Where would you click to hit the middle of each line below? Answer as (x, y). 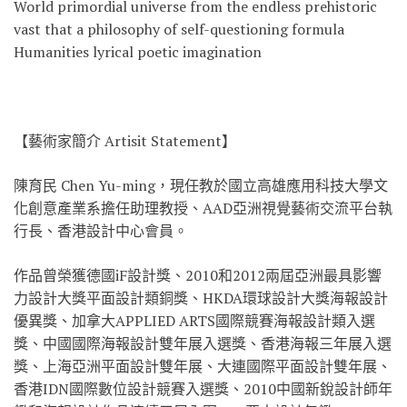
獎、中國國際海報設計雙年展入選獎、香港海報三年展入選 (203, 343)
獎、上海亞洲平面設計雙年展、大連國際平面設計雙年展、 (203, 366)
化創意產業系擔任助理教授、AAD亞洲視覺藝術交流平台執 (203, 208)
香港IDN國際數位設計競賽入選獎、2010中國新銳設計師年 (203, 388)
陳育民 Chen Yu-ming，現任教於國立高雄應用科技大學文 (201, 185)
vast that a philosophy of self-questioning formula (179, 29)
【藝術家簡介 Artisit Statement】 (125, 140)
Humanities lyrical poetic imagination (138, 51)
